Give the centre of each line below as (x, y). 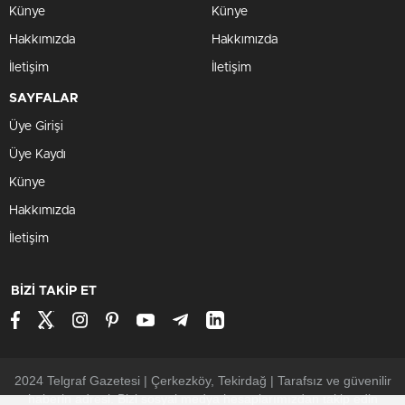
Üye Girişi (36, 127)
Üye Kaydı (38, 155)
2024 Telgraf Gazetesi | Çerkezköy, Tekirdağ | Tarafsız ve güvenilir (202, 381)
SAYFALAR (44, 99)
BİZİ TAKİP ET (54, 291)
